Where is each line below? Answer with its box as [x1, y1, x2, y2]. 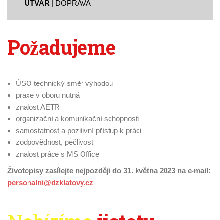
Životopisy [7, 166, 45, 175]
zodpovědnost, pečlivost [16, 138, 93, 147]
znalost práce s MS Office [16, 150, 99, 159]
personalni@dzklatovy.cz [7, 178, 93, 187]
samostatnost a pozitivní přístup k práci [16, 126, 141, 135]
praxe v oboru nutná [16, 91, 80, 100]
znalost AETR [16, 103, 60, 111]
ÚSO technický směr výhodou [16, 79, 113, 88]
